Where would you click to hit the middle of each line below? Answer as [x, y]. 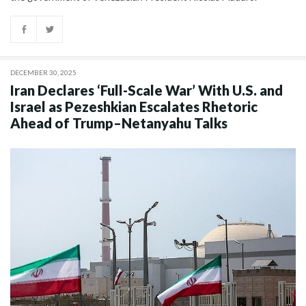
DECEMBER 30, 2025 [43, 73]
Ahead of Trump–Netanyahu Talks [119, 123]
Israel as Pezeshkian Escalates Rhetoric [134, 107]
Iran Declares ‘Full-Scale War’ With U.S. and [147, 91]
